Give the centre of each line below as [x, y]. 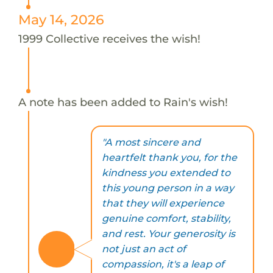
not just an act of [144, 249]
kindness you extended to [166, 173]
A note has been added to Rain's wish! [123, 102]
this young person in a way [168, 188]
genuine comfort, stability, [166, 219]
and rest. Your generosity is [168, 234]
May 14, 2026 [61, 19]
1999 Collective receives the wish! [109, 38]
